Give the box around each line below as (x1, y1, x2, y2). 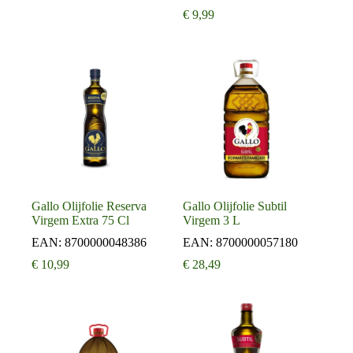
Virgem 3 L (183, 214, 241, 228)
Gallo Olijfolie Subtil (183, 199, 288, 214)
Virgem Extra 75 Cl (32, 214, 129, 228)
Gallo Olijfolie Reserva (32, 199, 147, 214)
